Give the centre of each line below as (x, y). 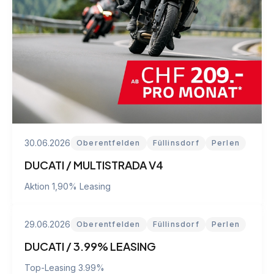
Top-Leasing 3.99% (65, 267)
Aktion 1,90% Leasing (68, 186)
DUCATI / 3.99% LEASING (90, 246)
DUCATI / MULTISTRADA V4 (94, 165)
